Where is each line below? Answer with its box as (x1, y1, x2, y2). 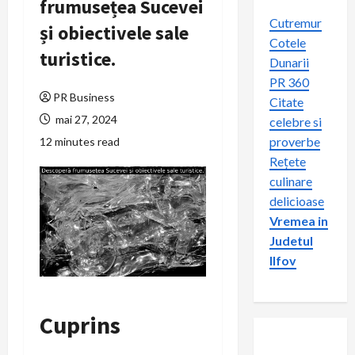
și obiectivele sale (40, 21, 189, 45)
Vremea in (269, 213, 328, 228)
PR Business (53, 90, 115, 104)
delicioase (269, 193, 324, 208)
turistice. (40, 47, 116, 71)
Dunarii (269, 55, 309, 70)
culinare (269, 174, 312, 189)
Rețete (269, 154, 306, 169)
